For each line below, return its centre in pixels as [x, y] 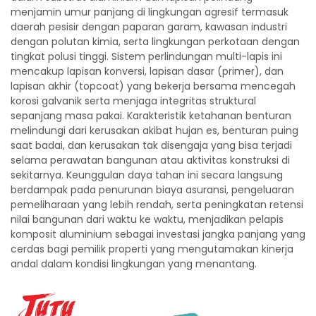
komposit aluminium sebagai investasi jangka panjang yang [158, 234]
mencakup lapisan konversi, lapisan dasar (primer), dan [147, 71]
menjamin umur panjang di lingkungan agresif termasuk [150, 12]
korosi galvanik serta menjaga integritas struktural [133, 101]
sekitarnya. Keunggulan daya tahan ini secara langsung [147, 175]
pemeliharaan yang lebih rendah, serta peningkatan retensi [157, 205]
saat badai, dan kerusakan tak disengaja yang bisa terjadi [151, 145]
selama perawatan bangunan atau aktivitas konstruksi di [150, 160]
